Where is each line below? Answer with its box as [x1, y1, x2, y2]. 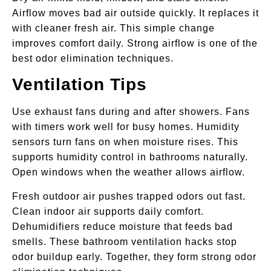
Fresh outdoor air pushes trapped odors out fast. [12, 191, 246, 201]
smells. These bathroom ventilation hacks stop [12, 236, 237, 247]
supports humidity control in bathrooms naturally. [12, 152, 248, 163]
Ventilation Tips [12, 75, 147, 94]
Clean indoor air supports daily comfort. [12, 206, 204, 217]
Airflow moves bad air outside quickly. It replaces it [12, 8, 259, 19]
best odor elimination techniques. [12, 53, 174, 64]
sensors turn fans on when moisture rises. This [12, 137, 238, 148]
